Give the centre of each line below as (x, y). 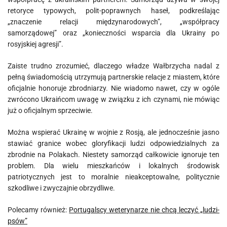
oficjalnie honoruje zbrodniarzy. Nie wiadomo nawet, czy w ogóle (113, 88)
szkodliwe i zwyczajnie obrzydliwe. (61, 188)
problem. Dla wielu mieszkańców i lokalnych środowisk (113, 165)
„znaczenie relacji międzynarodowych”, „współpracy (113, 22)
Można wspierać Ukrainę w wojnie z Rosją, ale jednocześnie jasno (113, 132)
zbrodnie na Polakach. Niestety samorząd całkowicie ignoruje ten (113, 154)
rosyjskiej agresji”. (35, 44)
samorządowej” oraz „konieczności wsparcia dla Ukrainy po (113, 33)
